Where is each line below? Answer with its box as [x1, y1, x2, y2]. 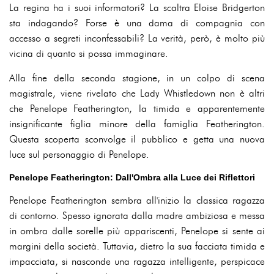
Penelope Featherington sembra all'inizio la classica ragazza [9, 194, 265, 206]
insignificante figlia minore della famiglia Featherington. [9, 118, 265, 130]
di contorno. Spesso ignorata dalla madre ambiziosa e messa [9, 210, 265, 221]
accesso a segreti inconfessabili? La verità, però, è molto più [9, 32, 265, 44]
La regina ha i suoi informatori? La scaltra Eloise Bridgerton [9, 2, 265, 13]
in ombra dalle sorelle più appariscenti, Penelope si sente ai [9, 225, 265, 237]
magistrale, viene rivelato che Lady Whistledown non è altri [9, 87, 265, 99]
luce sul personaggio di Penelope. [9, 149, 149, 160]
